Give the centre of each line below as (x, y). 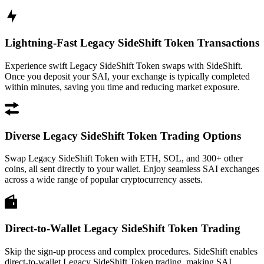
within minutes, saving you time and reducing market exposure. (122, 87)
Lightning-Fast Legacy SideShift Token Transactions (132, 43)
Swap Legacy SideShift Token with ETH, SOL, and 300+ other (124, 159)
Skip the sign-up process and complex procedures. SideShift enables (131, 251)
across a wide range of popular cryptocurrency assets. (104, 180)
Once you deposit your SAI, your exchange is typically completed (127, 76)
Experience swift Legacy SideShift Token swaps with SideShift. (124, 65)
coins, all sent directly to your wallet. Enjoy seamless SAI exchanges (132, 169)
